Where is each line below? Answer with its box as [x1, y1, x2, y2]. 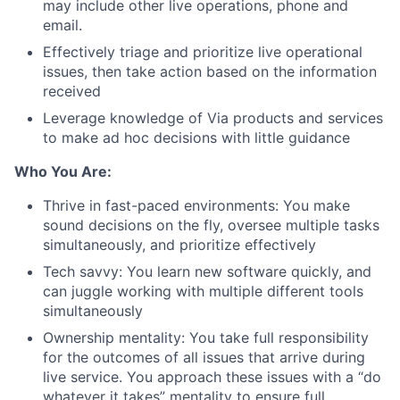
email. [43, 16, 82, 35]
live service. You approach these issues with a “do [43, 368, 381, 387]
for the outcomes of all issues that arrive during [43, 348, 365, 367]
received [43, 82, 101, 101]
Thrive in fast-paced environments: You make [43, 196, 350, 215]
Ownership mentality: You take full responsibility [43, 329, 369, 347]
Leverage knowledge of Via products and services [43, 109, 383, 128]
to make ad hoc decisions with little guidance [43, 129, 350, 147]
